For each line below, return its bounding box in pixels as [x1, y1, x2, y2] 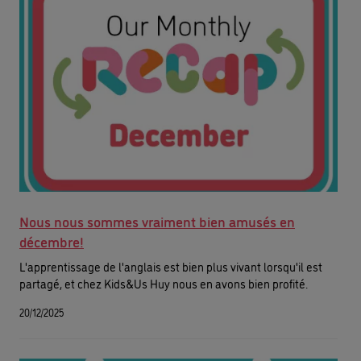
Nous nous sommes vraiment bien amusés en [19, 210, 295, 230]
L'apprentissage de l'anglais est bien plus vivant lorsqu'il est [19, 257, 322, 275]
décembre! [19, 230, 84, 251]
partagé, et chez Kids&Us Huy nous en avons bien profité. [19, 274, 308, 292]
